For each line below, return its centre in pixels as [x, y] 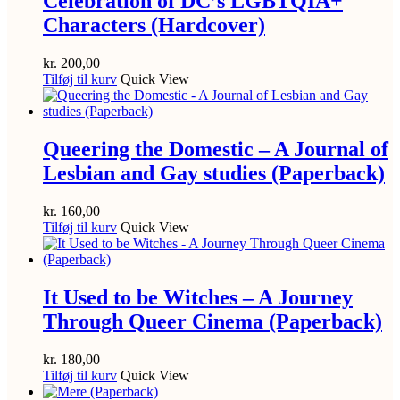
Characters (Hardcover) [154, 25]
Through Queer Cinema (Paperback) [212, 321]
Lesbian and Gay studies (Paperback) [214, 173]
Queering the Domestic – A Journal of [216, 149]
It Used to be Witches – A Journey [198, 297]
